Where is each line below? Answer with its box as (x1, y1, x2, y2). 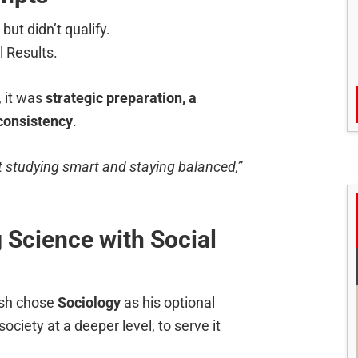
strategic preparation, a (46, 89, 197, 107)
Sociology (58, 294, 121, 312)
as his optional (121, 294, 215, 312)
